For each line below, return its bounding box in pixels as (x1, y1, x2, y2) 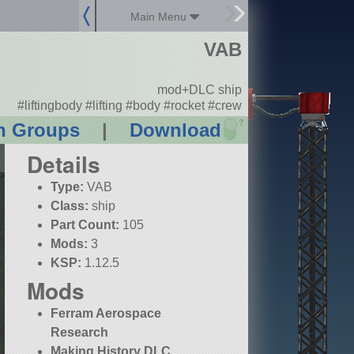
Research (51, 326, 109, 340)
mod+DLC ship (156, 83, 242, 97)
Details (27, 148, 100, 181)
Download (129, 119, 221, 141)
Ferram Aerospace (51, 307, 162, 321)
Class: (51, 199, 89, 213)
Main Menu (130, 10, 190, 23)
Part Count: (51, 218, 120, 232)
